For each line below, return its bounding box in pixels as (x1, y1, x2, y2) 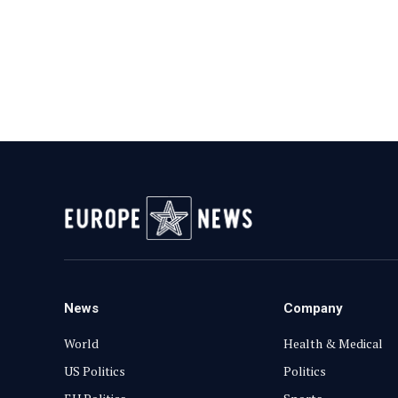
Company (283, 299, 344, 316)
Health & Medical (283, 334, 384, 352)
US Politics (64, 362, 125, 379)
